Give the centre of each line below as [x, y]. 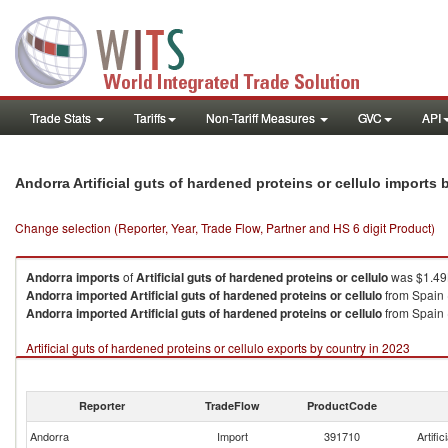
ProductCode [342, 405]
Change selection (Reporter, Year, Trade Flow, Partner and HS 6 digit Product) [225, 227]
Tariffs [150, 117]
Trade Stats [62, 117]
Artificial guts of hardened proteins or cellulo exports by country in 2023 [218, 347]
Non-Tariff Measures [262, 117]
